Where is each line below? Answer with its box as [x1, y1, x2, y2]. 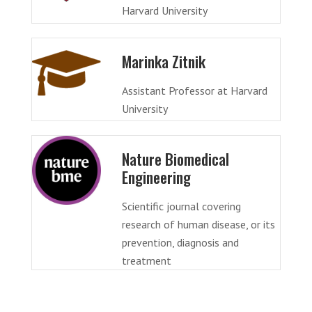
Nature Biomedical [121, 148, 229, 171]
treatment [121, 253, 171, 268]
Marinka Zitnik [121, 49, 205, 72]
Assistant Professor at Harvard [121, 83, 267, 97]
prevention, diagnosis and [121, 235, 239, 250]
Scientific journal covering [121, 199, 241, 214]
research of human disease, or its [121, 217, 275, 232]
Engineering [121, 166, 191, 189]
